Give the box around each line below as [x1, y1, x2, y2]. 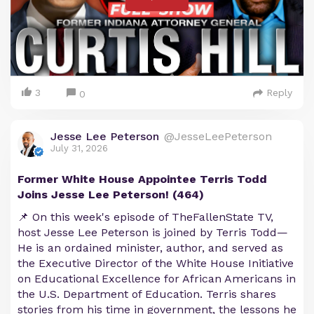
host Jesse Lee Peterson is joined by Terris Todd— [18, 226, 288, 240]
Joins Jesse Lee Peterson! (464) [18, 188, 204, 202]
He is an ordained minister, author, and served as [18, 241, 283, 255]
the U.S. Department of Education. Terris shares [18, 287, 276, 301]
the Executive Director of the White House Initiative [18, 257, 294, 271]
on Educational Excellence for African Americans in [18, 272, 296, 286]
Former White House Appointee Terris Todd [18, 172, 267, 186]
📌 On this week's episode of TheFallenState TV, [18, 210, 273, 224]
